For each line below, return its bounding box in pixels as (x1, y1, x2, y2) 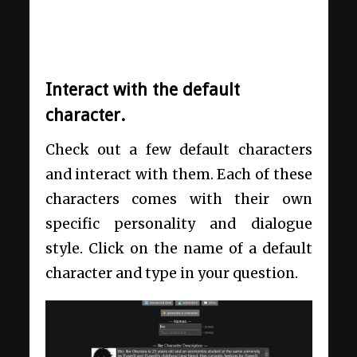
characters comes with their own (45, 190, 312, 209)
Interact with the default (45, 79, 240, 100)
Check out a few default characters (45, 141, 312, 159)
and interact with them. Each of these (45, 166, 312, 184)
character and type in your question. (45, 265, 301, 283)
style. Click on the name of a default (45, 240, 312, 258)
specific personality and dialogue (45, 215, 312, 233)
